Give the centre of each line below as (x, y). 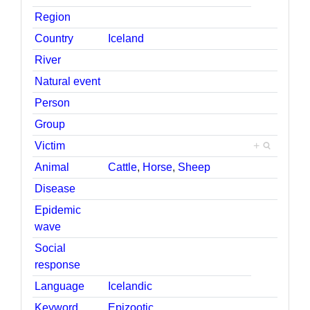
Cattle (123, 167)
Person (53, 102)
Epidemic (58, 210)
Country (54, 38)
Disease (55, 188)
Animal (52, 167)
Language (60, 286)
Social (51, 248)
